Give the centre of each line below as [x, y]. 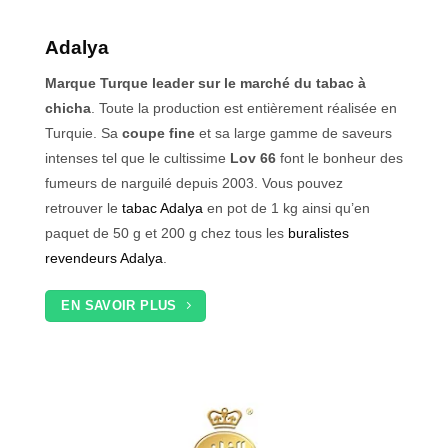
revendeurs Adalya [104, 257]
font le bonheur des [339, 157]
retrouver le [83, 207]
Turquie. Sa [81, 132]
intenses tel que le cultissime [135, 157]
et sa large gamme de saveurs [293, 132]
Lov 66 [251, 157]
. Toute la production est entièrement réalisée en [244, 107]
